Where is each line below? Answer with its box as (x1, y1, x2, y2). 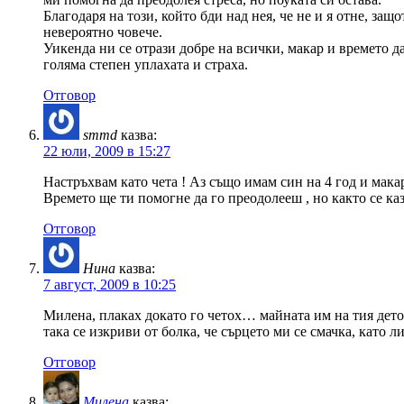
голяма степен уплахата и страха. (43, 56, 248, 72)
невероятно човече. (43, 23, 162, 40)
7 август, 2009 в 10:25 (43, 276, 176, 292)
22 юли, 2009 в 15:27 (43, 142, 170, 159)
